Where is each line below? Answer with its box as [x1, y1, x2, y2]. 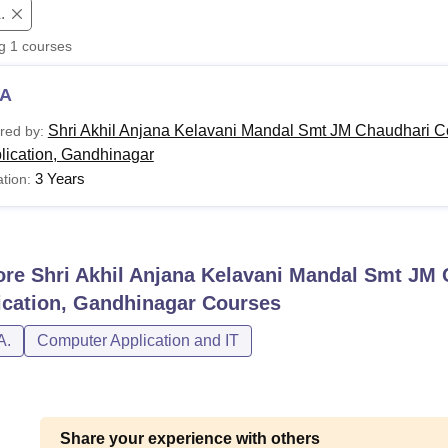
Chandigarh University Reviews [107, 16, 304, 32]
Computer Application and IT [36, 332, 239, 349]
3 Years [34, 170, 85, 187]
